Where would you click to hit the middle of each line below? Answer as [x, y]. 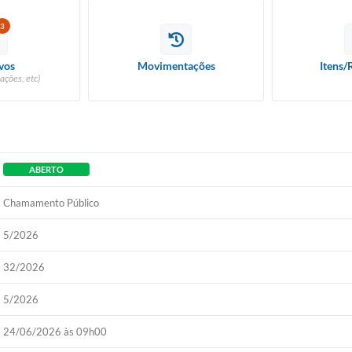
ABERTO [47, 169]
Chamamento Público [51, 203]
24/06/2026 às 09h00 [55, 332]
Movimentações [176, 66]
